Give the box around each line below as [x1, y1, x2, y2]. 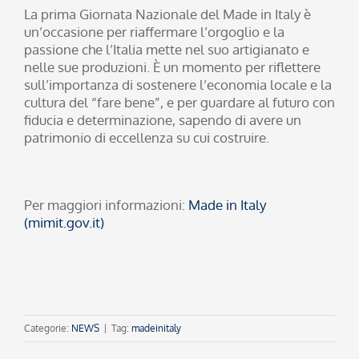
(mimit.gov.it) [24, 213, 104, 231]
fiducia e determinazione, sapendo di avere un [24, 111, 301, 128]
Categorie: [24, 321, 71, 334]
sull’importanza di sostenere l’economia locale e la [24, 75, 332, 93]
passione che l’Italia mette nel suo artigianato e [24, 40, 309, 58]
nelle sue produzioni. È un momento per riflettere [24, 58, 321, 75]
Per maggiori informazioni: [24, 196, 188, 213]
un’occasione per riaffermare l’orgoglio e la [24, 22, 284, 40]
